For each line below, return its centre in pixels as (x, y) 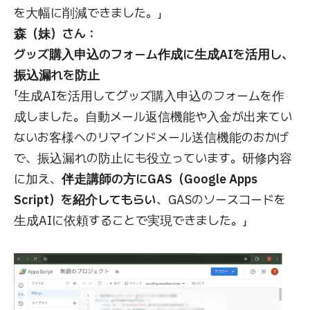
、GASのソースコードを (221, 200)
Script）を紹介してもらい (85, 200)
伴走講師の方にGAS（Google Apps (159, 179)
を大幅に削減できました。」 (88, 13)
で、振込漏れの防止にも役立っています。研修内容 (153, 158)
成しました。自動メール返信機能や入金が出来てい (153, 117)
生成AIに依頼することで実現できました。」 (130, 221)
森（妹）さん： (56, 34)
